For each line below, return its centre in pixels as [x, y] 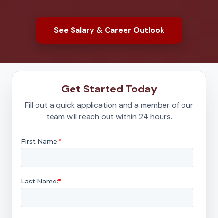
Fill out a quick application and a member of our [109, 105]
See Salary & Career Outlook [109, 30]
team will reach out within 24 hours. [109, 117]
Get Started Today [109, 89]
